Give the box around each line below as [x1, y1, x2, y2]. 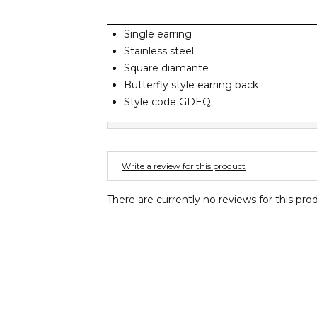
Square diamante [124, 61, 209, 74]
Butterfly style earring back [124, 78, 258, 91]
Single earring [124, 27, 192, 40]
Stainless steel [124, 44, 194, 57]
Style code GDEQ [124, 95, 211, 108]
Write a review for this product [122, 160, 246, 171]
